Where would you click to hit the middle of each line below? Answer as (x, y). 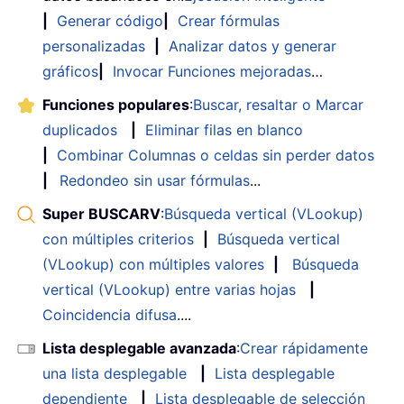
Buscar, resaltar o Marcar (278, 104)
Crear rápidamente (304, 348)
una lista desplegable (115, 373)
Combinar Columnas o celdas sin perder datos (216, 155)
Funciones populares (116, 104)
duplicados (80, 129)
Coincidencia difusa (110, 314)
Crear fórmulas (229, 20)
